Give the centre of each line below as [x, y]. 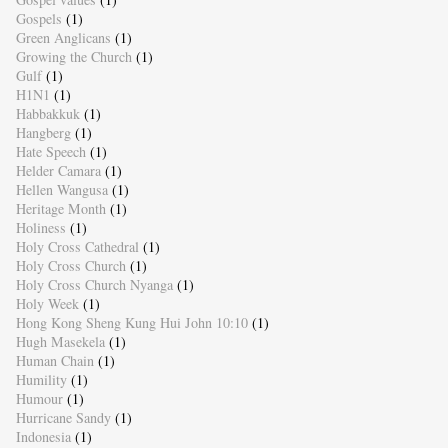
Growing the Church [73, 57]
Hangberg [43, 133]
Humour [39, 399]
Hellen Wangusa [61, 190]
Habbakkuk [47, 114]
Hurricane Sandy [63, 418]
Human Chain [54, 361]
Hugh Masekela [60, 342]
